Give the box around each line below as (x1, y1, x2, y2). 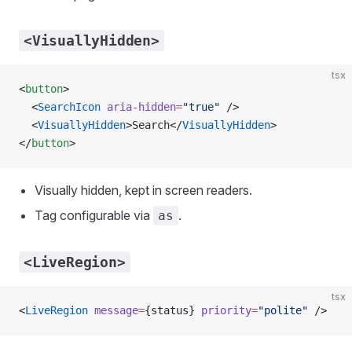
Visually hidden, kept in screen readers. (35, 182, 252, 198)
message (88, 304, 138, 317)
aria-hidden (101, 101, 176, 113)
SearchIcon (38, 101, 101, 113)
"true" (182, 101, 220, 113)
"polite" (258, 304, 308, 317)
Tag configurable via (35, 207, 153, 223)
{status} (145, 304, 201, 317)
